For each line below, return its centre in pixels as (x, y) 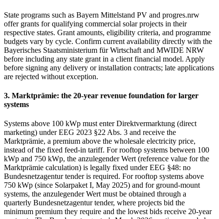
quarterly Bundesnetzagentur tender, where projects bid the (94, 203)
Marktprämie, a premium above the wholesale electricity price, (100, 141)
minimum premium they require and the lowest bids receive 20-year (108, 212)
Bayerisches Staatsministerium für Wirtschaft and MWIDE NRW (104, 50)
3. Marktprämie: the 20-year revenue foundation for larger (101, 95)
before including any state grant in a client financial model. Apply (104, 59)
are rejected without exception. (51, 76)
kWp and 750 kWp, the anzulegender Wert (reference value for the (107, 159)
